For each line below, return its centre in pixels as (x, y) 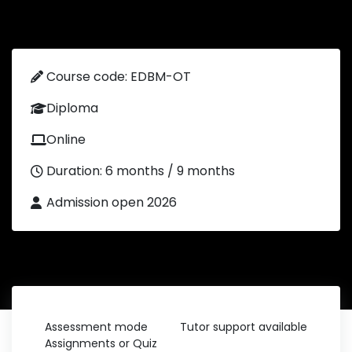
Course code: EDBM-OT (119, 77)
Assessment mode (96, 327)
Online (66, 139)
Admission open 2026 (112, 202)
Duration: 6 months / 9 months (141, 171)
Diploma (72, 108)
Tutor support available (244, 327)
